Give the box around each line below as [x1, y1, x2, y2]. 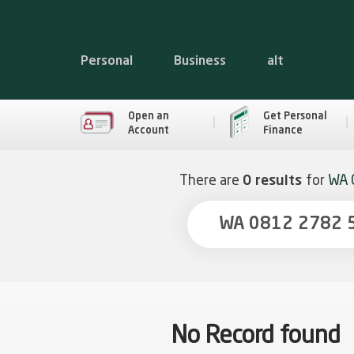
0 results [242, 174, 306, 188]
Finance [262, 125, 303, 136]
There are [179, 174, 243, 188]
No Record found [171, 325, 341, 349]
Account [128, 125, 169, 136]
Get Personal [262, 111, 327, 122]
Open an [128, 111, 169, 122]
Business [174, 55, 226, 68]
